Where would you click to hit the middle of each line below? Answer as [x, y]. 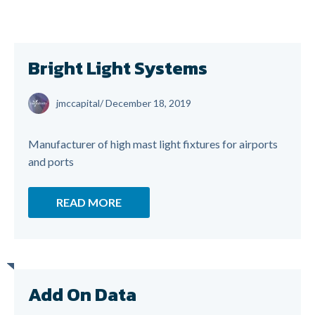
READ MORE [89, 202]
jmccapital [78, 103]
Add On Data [82, 294]
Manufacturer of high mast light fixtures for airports [153, 144]
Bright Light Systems [118, 68]
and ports [51, 161]
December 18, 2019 [148, 103]
